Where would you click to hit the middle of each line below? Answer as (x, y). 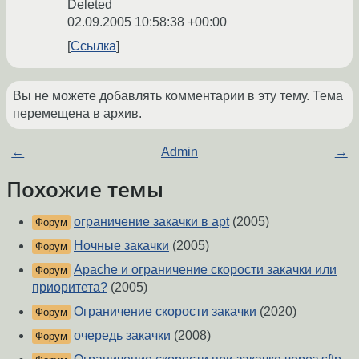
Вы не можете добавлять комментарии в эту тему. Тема (178, 96)
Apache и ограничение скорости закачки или (205, 270)
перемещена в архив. (77, 114)
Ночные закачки (121, 246)
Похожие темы (85, 190)
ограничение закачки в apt (151, 222)
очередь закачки (122, 336)
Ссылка (93, 46)
